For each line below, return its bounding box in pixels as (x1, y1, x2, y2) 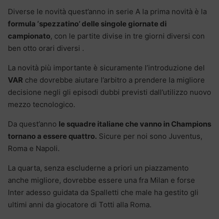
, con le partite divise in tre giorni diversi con (50, 31, 205, 41)
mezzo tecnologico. (8, 100, 75, 109)
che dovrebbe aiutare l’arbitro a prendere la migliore (23, 75, 205, 85)
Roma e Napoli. (8, 144, 60, 153)
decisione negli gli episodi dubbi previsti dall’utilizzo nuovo (8, 88, 211, 97)
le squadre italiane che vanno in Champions (59, 119, 211, 129)
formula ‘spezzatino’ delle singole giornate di (8, 19, 167, 29)
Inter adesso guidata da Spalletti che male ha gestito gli (8, 188, 198, 197)
